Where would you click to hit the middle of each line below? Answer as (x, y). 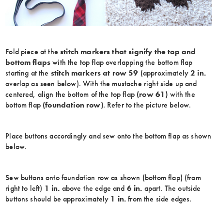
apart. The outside (171, 188)
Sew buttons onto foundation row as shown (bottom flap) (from (103, 178)
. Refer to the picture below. (147, 105)
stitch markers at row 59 (94, 73)
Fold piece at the (33, 52)
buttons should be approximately (58, 199)
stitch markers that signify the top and (128, 52)
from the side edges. (159, 199)
